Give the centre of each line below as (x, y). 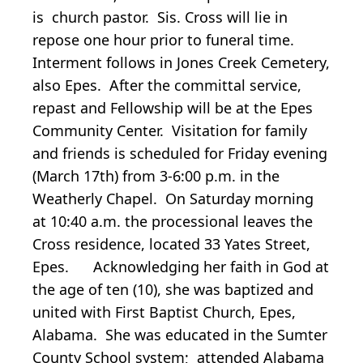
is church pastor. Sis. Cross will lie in (160, 17)
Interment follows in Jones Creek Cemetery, (181, 62)
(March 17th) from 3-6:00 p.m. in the (156, 175)
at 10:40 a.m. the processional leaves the (173, 221)
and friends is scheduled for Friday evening (180, 153)
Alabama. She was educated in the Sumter (180, 334)
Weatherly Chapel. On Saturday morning (173, 198)
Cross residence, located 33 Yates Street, (171, 243)
